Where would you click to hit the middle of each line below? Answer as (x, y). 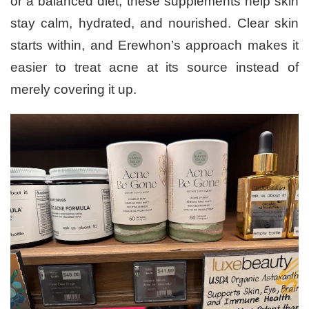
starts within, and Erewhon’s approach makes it (154, 45)
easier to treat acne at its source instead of (154, 67)
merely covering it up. (73, 89)
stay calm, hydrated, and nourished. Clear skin (154, 23)
